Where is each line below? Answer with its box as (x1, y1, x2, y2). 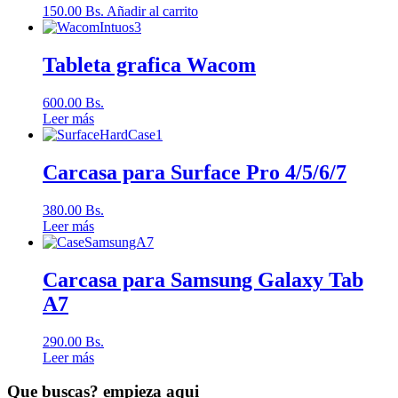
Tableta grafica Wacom (43, 53, 256, 77)
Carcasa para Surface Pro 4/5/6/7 (43, 160, 346, 184)
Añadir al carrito (107, 4, 198, 20)
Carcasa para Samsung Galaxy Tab (43, 267, 363, 291)
